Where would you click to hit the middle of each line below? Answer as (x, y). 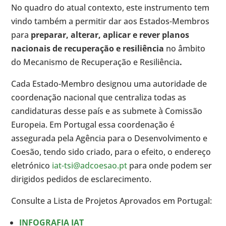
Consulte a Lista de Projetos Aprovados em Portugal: (112, 201)
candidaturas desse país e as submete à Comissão (107, 111)
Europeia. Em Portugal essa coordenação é (93, 125)
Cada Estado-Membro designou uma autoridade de (109, 84)
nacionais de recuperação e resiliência (88, 49)
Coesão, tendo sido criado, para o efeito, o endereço (111, 152)
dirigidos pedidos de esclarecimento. (81, 179)
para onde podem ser (170, 166)
